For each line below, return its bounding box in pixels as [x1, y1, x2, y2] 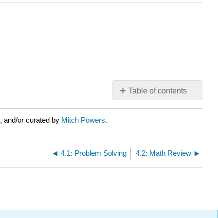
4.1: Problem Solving [61, 149, 127, 157]
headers [118, 106, 146, 114]
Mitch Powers [61, 116, 105, 125]
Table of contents [128, 87, 187, 95]
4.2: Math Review [136, 149, 191, 157]
